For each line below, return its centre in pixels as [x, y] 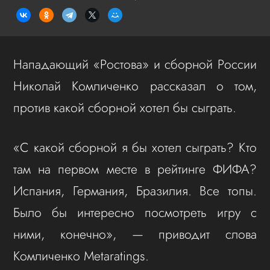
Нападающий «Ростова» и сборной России [135, 64]
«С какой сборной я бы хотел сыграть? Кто [135, 147]
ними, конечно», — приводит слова [135, 234]
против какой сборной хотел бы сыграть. [125, 107]
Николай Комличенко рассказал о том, [135, 86]
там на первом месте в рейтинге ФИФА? [135, 169]
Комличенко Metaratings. [81, 256]
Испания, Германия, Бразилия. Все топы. [135, 190]
